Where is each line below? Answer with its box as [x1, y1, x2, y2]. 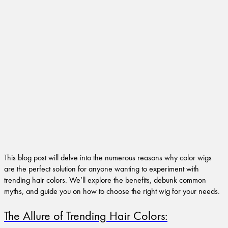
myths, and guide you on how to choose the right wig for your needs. [4, 185, 220, 197]
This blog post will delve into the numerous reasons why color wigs [4, 152, 212, 163]
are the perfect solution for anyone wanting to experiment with [4, 163, 199, 175]
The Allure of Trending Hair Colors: [4, 207, 167, 224]
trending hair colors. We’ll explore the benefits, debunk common [4, 174, 206, 186]
